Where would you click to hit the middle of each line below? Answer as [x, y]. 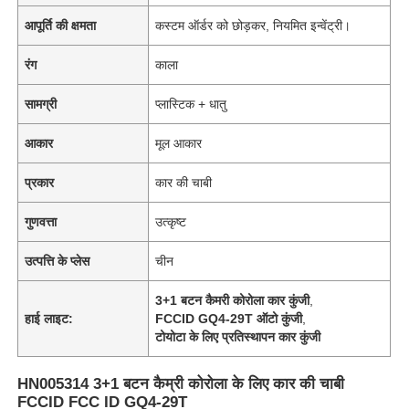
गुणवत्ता [41, 221]
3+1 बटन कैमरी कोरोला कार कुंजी [233, 300]
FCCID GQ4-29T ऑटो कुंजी [229, 318]
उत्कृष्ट [171, 221]
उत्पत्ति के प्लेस [58, 261]
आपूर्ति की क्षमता [61, 25]
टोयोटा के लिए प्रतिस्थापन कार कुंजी [238, 336]
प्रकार [40, 182]
